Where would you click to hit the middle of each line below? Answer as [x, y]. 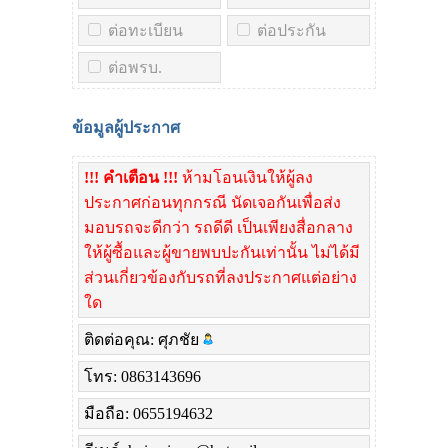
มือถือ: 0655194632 [148, 414]
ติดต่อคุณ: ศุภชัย [143, 340]
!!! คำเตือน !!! [131, 178]
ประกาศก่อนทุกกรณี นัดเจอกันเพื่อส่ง [212, 203]
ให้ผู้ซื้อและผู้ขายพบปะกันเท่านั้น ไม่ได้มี [222, 253]
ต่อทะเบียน [145, 31]
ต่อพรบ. [135, 68]
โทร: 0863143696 [142, 377]
